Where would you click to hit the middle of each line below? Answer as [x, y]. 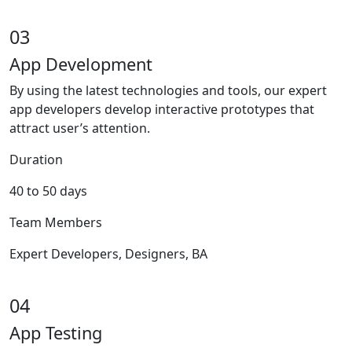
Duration [36, 160]
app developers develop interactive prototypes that [162, 110]
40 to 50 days [48, 191]
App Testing [56, 333]
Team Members [56, 223]
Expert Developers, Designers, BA [108, 254]
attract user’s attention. [80, 128]
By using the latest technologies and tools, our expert [168, 91]
